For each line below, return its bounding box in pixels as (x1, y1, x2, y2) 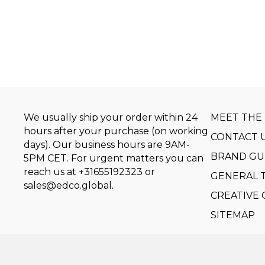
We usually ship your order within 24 (24, 112, 198, 124)
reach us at (24, 166, 79, 178)
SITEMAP (211, 209, 256, 221)
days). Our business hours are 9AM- (24, 139, 190, 151)
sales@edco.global (24, 180, 112, 192)
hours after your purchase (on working (24, 125, 209, 137)
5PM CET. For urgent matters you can (24, 153, 204, 164)
